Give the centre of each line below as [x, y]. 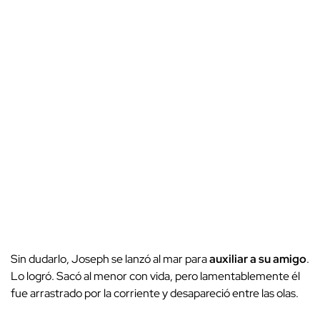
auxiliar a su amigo [258, 259]
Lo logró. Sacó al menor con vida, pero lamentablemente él [155, 276]
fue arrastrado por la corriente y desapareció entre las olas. [156, 294]
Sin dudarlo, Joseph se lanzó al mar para [110, 259]
